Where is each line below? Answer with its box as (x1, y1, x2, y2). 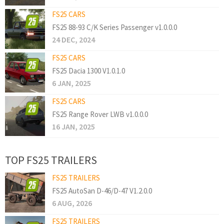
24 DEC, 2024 (52, 34, 95, 44)
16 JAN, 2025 (52, 121, 95, 131)
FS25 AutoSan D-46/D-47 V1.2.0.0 (52, 185, 152, 195)
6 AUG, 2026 (52, 197, 92, 208)
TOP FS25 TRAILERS (5, 152, 97, 167)
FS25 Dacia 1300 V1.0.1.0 (52, 65, 125, 75)
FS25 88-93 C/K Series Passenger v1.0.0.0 (52, 22, 177, 32)
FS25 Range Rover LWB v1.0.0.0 (52, 109, 148, 119)
